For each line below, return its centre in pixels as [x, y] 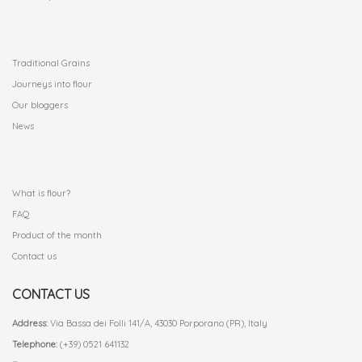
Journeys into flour [52, 84]
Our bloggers [40, 105]
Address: [30, 324]
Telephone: [35, 345]
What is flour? [41, 194]
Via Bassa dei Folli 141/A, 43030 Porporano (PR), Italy [158, 324]
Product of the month [57, 236]
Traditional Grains [51, 63]
